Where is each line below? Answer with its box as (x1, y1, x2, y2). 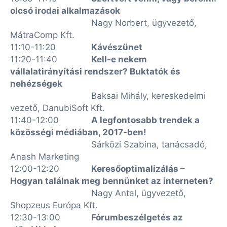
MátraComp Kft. (10, 30, 74, 40)
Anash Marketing (10, 152, 79, 162)
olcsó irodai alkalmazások (10, 6, 120, 16)
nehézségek (10, 79, 62, 89)
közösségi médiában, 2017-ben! (10, 127, 146, 137)
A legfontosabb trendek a (91, 115, 200, 125)
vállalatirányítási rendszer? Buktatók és (10, 66, 180, 77)
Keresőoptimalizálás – (91, 164, 185, 174)
